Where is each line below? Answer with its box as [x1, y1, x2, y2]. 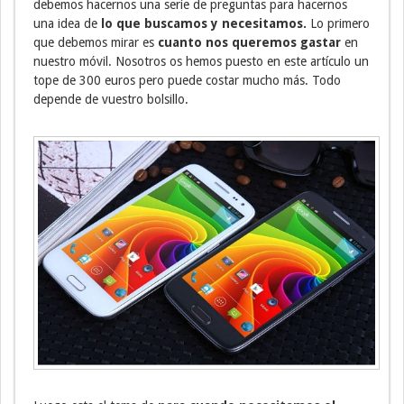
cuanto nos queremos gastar [158, 34, 341, 50]
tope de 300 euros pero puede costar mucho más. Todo [33, 72, 341, 87]
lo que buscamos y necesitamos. [97, 15, 307, 31]
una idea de [33, 15, 97, 31]
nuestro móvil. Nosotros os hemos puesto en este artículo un [33, 53, 369, 69]
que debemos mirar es [33, 34, 158, 50]
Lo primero [307, 15, 370, 31]
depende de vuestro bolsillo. [33, 91, 188, 106]
